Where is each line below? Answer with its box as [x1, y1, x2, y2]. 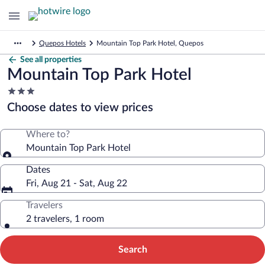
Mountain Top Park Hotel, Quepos [96, 40, 203, 47]
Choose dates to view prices [7, 102, 153, 114]
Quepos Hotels [39, 40, 86, 47]
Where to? [26, 130, 70, 139]
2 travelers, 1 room [26, 214, 104, 224]
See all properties [20, 56, 82, 64]
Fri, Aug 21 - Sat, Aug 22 [26, 179, 127, 188]
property [7, 109, 43, 118]
